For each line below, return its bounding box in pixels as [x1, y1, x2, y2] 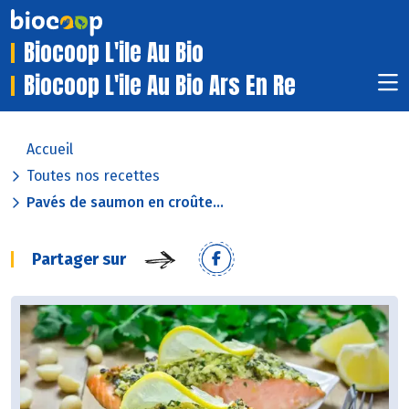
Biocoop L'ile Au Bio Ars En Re [24, 68, 296, 103]
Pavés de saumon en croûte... [26, 194, 224, 212]
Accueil [26, 141, 73, 159]
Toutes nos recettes [26, 167, 160, 185]
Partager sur [32, 249, 126, 270]
